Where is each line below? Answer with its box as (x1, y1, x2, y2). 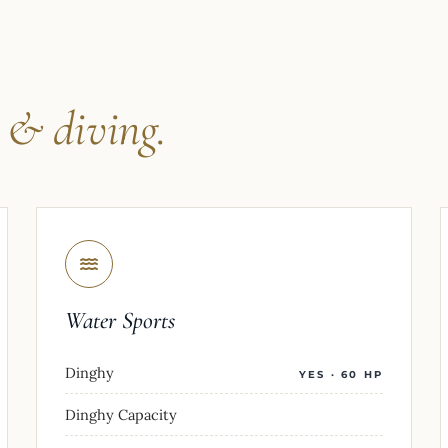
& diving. (6, 99, 166, 158)
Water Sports (65, 305, 175, 335)
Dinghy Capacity (65, 404, 177, 424)
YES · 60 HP (298, 367, 383, 381)
